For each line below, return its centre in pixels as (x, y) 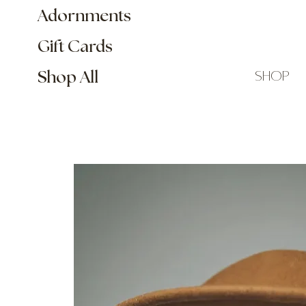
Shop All (68, 78)
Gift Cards (75, 47)
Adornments (85, 17)
